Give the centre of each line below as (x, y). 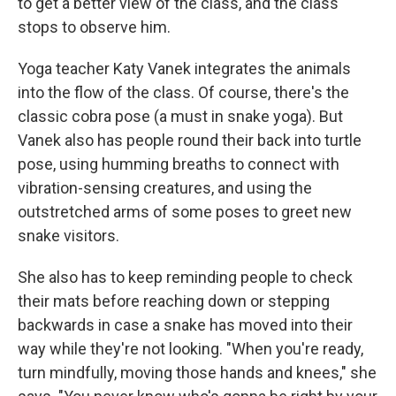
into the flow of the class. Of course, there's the (183, 92)
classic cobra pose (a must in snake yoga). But (180, 116)
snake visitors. (69, 236)
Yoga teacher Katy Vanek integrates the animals (184, 69)
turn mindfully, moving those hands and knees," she (197, 373)
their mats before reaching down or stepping (174, 301)
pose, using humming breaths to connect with (179, 164)
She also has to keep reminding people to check (185, 277)
